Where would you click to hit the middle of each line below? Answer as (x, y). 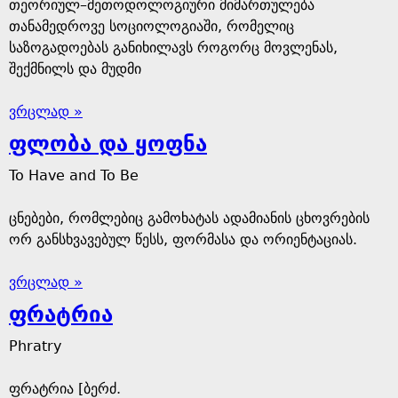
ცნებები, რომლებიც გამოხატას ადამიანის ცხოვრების (189, 218)
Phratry (35, 346)
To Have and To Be (74, 175)
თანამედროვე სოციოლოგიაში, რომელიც (151, 26)
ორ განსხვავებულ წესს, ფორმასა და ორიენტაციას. (183, 239)
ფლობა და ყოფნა (108, 144)
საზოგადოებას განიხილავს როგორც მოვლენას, (173, 48)
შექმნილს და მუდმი (75, 69)
